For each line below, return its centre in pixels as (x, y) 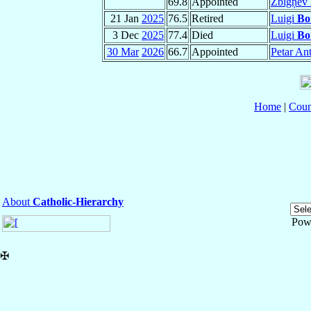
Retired (208, 19)
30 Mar (123, 52)
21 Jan (126, 19)
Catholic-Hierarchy (78, 202)
